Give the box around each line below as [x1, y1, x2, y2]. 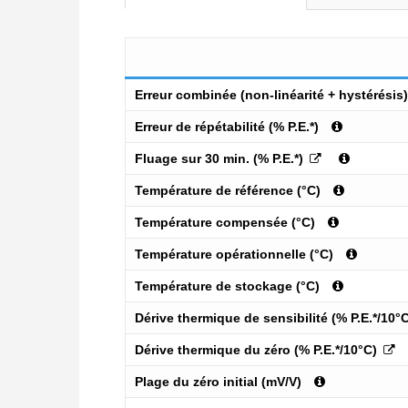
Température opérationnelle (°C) [135, 247, 333, 262]
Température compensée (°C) [135, 215, 315, 230]
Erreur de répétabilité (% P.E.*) [135, 119, 319, 135]
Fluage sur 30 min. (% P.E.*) [135, 151, 307, 167]
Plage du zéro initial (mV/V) [135, 374, 301, 390]
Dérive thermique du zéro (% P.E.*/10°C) [135, 342, 381, 358]
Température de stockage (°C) [135, 279, 320, 294]
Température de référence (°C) [135, 183, 321, 199]
